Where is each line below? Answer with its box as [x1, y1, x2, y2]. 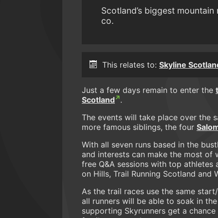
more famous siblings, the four [82, 122, 197, 132]
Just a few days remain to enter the [82, 85, 216, 95]
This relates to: [102, 59, 159, 70]
